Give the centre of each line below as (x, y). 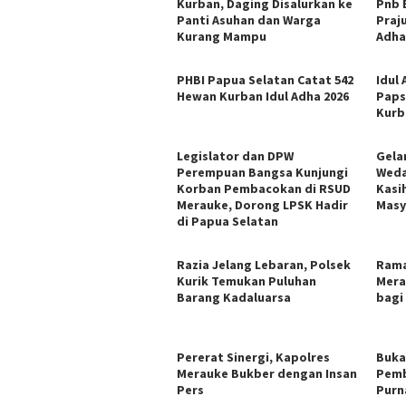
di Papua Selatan (227, 221)
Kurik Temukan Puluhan (246, 280)
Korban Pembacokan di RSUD (264, 188)
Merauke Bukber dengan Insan (267, 373)
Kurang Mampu (222, 36)
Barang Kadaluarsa (234, 297)
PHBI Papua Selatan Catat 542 (265, 79)
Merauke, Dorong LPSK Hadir (262, 204)
